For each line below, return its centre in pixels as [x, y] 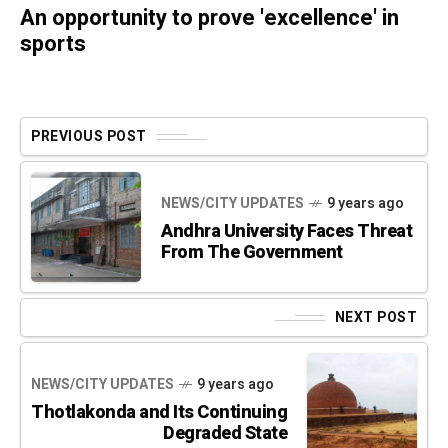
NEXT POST [375, 318]
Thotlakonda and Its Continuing [159, 413]
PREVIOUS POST [89, 137]
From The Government [252, 253]
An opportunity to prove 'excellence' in [209, 18]
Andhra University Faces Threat [286, 232]
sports [53, 44]
